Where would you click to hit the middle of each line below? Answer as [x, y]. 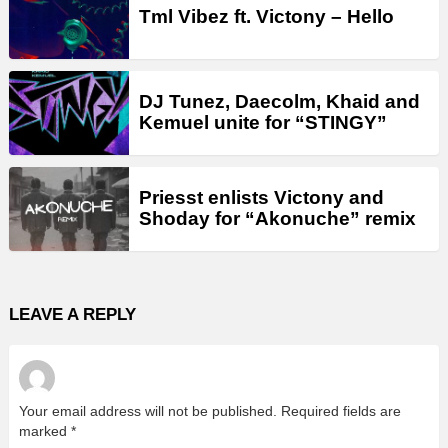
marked [45, 431]
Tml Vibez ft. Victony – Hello [266, 16]
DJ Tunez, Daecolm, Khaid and [279, 101]
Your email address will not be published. [148, 411]
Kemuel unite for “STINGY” [263, 122]
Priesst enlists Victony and [261, 197]
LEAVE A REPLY [72, 315]
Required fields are [341, 411]
